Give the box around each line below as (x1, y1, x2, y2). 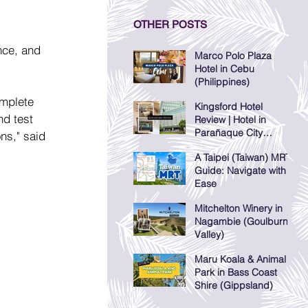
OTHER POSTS (133, 19, 207, 31)
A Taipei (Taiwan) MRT (195, 151, 291, 164)
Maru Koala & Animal (195, 253, 286, 266)
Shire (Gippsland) (195, 279, 273, 292)
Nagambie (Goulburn (195, 215, 288, 228)
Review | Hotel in (195, 113, 266, 126)
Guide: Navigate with (195, 164, 286, 177)
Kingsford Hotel (195, 100, 263, 113)
